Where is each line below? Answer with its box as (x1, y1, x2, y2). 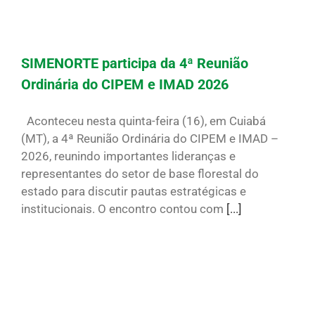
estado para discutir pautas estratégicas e (21, 184, 246, 198)
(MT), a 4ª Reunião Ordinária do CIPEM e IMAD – (21, 131, 278, 146)
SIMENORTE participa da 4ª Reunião (21, 54, 248, 72)
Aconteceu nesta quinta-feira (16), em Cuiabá (21, 113, 266, 128)
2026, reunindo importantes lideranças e (21, 148, 236, 163)
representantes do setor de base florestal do (21, 166, 259, 181)
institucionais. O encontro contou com (21, 201, 226, 216)
